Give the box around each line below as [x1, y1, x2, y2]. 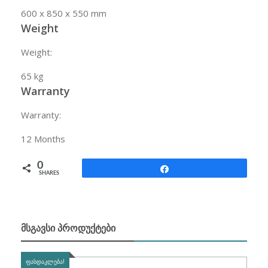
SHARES [39, 170, 59, 176]
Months [32, 133, 65, 145]
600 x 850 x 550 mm [21, 7, 106, 20]
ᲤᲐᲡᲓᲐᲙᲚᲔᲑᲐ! [26, 257, 65, 266]
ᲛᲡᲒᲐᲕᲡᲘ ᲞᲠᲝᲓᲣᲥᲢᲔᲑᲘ [21, 221, 115, 235]
